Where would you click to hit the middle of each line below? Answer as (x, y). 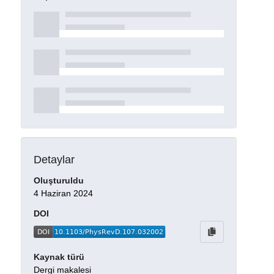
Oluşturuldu (58, 181)
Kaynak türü (59, 257)
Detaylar (54, 159)
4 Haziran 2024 (63, 194)
